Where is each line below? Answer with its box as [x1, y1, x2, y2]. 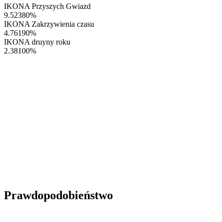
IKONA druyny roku [4, 37, 70, 46]
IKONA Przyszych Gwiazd [4, 1, 91, 10]
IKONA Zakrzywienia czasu [4, 19, 94, 28]
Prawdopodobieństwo [4, 189, 113, 202]
